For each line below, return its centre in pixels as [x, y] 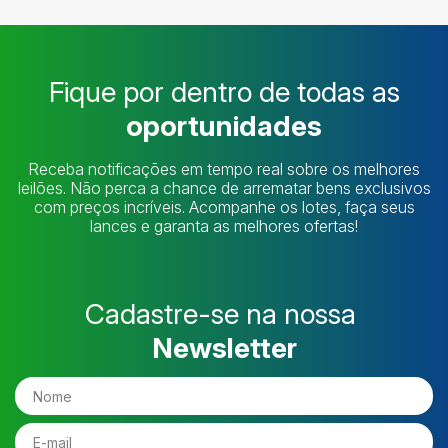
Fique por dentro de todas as [224, 92]
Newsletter [224, 348]
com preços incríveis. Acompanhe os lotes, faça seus [224, 207]
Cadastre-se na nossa [224, 314]
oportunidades [224, 126]
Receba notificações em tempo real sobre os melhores [224, 169]
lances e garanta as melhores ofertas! [224, 226]
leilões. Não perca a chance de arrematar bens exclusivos [224, 188]
